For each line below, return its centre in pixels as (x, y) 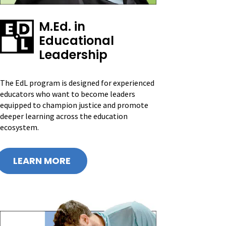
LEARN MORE (42, 161)
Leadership (73, 55)
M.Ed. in (62, 27)
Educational (76, 41)
